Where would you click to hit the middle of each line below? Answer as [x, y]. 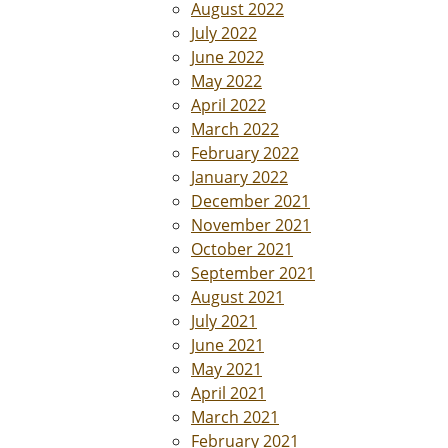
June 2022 [227, 56]
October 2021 [242, 248]
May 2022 [226, 80]
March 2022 [235, 128]
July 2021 [224, 320]
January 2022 [239, 176]
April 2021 [228, 392]
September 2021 [253, 272]
